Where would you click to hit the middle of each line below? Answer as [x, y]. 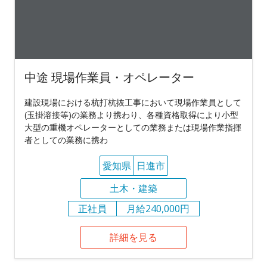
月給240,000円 [158, 208]
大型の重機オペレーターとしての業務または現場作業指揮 [133, 127]
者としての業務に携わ [66, 139]
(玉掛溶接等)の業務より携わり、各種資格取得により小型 [131, 114]
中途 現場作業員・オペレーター [109, 77]
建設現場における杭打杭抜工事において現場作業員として [133, 102]
